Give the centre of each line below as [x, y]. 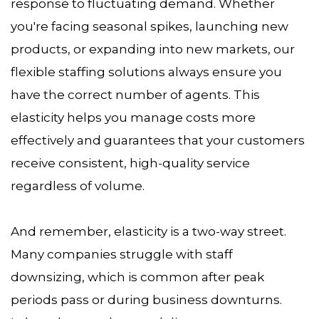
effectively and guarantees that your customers [158, 141]
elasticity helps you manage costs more [133, 118]
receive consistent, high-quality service [130, 163]
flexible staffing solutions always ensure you [146, 72]
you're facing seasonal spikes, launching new [150, 27]
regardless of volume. [79, 186]
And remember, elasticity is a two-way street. [148, 232]
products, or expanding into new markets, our [153, 49]
